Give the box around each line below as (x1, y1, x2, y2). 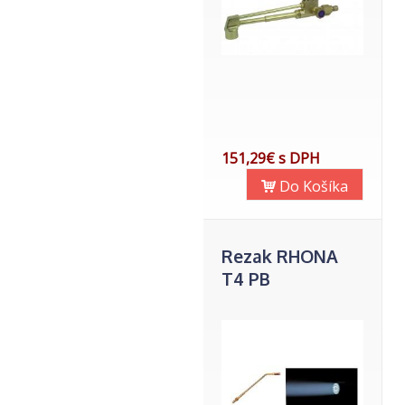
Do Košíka (276, 176, 348, 196)
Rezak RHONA (221, 245, 338, 268)
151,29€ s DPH (221, 148, 320, 168)
